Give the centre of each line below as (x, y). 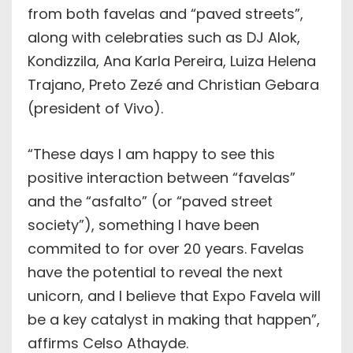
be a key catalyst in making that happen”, (174, 319)
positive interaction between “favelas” (162, 177)
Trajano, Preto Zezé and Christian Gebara (173, 84)
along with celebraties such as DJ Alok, (164, 37)
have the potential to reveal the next (155, 272)
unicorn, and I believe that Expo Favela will (174, 295)
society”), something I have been (143, 225)
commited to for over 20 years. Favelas (166, 248)
